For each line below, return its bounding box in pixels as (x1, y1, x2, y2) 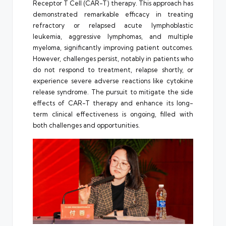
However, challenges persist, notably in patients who (33, 54, 193, 63)
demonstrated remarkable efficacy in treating (33, 10, 193, 19)
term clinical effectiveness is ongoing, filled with (33, 110, 193, 119)
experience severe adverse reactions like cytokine (33, 77, 193, 85)
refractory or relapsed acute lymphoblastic (33, 21, 193, 30)
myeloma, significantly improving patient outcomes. (33, 43, 193, 52)
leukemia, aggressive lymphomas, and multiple (33, 32, 193, 41)
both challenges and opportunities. (33, 121, 140, 130)
